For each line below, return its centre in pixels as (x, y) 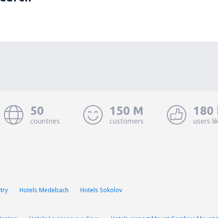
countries (45, 121)
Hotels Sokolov (101, 190)
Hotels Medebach (44, 190)
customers (127, 121)
